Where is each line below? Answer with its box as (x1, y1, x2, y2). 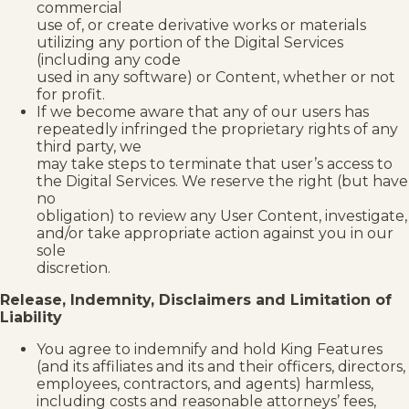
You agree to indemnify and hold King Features (37, 341, 383, 359)
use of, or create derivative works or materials (37, 16, 366, 35)
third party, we (37, 138, 142, 156)
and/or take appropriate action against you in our (37, 225, 393, 243)
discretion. (37, 259, 110, 278)
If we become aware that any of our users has (37, 103, 369, 121)
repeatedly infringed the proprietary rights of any (37, 121, 398, 139)
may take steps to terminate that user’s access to (37, 155, 393, 173)
